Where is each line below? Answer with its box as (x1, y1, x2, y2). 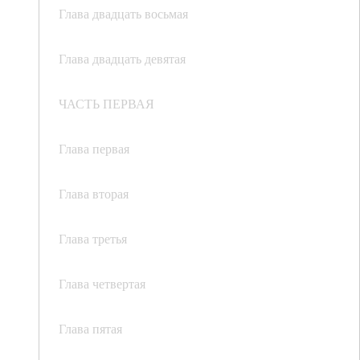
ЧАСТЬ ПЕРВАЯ (59, 95, 154, 112)
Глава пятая (59, 320, 122, 337)
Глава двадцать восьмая (59, 5, 188, 22)
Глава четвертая (59, 275, 145, 292)
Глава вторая (59, 185, 129, 202)
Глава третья (59, 230, 127, 247)
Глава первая (59, 140, 129, 157)
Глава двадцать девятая (59, 50, 186, 67)
